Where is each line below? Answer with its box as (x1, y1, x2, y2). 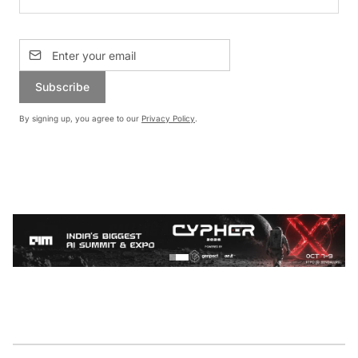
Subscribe (35, 80, 89, 94)
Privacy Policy (141, 113, 195, 124)
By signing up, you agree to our (19, 113, 139, 124)
